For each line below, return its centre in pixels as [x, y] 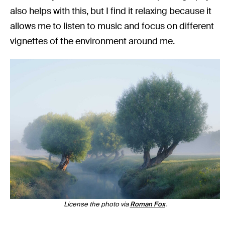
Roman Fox [147, 204]
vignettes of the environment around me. [93, 41]
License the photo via [97, 204]
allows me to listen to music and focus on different [112, 26]
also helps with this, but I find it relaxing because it [111, 11]
